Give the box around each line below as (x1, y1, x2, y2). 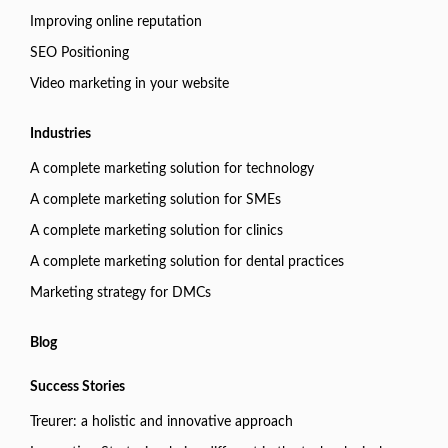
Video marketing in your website (30, 77, 229, 92)
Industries (30, 127, 91, 142)
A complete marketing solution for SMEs (30, 193, 281, 208)
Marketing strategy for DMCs (30, 286, 211, 301)
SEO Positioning (30, 46, 129, 61)
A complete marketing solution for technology (30, 162, 314, 177)
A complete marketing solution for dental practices (30, 255, 344, 270)
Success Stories (30, 380, 125, 395)
